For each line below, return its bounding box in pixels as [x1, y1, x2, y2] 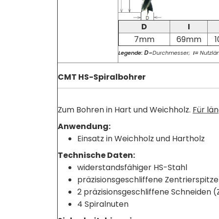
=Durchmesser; [149, 49, 192, 57]
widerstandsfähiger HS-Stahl [77, 162, 187, 173]
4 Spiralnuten [77, 198, 129, 210]
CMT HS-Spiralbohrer [58, 71, 146, 83]
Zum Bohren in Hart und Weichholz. [58, 104, 193, 115]
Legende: [118, 49, 144, 57]
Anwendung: [58, 121, 110, 132]
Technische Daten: [58, 150, 135, 161]
